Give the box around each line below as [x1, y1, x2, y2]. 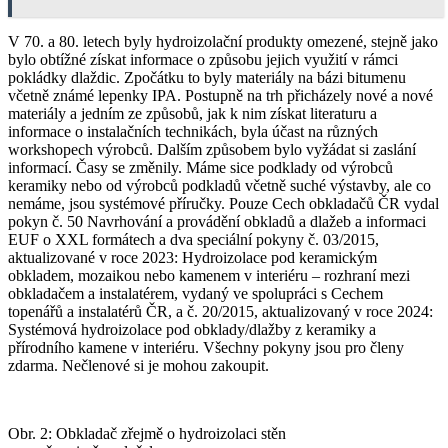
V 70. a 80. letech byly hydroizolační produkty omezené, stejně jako [8, 32, 438, 50]
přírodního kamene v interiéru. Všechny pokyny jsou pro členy [8, 338, 404, 356]
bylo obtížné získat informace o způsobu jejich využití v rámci [8, 50, 398, 68]
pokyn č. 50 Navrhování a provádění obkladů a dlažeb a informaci [8, 212, 426, 230]
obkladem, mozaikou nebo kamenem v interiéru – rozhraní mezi [8, 266, 410, 284]
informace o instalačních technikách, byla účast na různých [8, 122, 378, 140]
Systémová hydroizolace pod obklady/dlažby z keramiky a [8, 320, 376, 338]
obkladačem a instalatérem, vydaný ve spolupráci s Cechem [8, 284, 383, 302]
